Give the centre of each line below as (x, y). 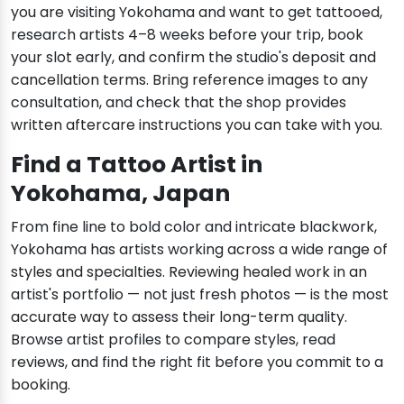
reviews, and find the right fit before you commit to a (197, 362)
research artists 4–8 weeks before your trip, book (187, 34)
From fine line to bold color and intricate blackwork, (194, 226)
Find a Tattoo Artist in (137, 164)
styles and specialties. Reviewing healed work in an (189, 271)
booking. (41, 384)
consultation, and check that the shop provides (179, 102)
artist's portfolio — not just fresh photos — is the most (200, 294)
